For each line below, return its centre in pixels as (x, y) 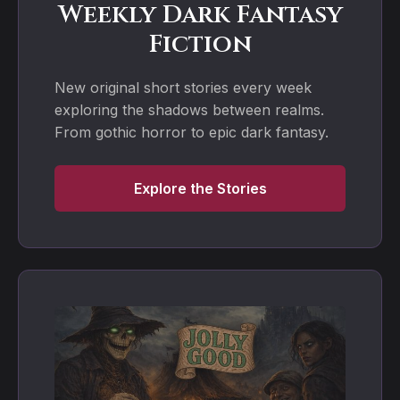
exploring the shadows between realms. (189, 109)
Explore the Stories (200, 188)
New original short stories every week (183, 87)
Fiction (200, 44)
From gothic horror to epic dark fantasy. (192, 132)
